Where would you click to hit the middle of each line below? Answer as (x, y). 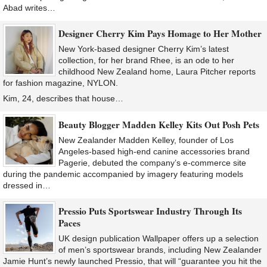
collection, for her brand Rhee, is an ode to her (146, 60)
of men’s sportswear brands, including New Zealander (160, 250)
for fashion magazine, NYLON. (60, 83)
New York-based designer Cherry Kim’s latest (144, 49)
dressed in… (27, 185)
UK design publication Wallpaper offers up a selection (159, 239)
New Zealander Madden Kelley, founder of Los (146, 140)
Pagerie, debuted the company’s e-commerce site (152, 162)
